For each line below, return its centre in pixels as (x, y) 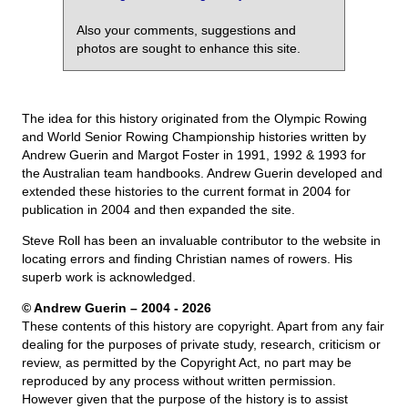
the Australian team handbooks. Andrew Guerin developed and (202, 173)
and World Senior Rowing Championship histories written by (194, 137)
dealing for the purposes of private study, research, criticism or (201, 345)
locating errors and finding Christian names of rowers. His (187, 259)
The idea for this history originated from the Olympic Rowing (194, 119)
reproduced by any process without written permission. (179, 381)
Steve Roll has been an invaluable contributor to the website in (201, 241)
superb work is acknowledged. (109, 277)
